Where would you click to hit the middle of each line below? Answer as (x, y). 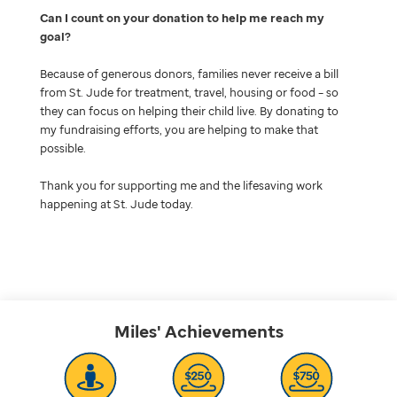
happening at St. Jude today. (116, 203)
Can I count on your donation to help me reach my (182, 17)
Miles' (137, 331)
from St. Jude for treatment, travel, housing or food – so (189, 92)
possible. (62, 148)
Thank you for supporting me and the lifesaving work (181, 185)
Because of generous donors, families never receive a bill (189, 73)
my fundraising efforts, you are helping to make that (179, 129)
